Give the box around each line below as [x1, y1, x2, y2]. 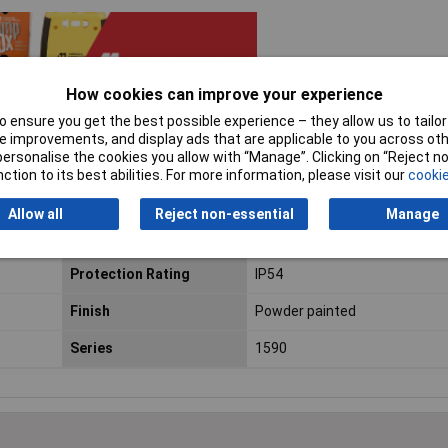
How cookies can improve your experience [65, 84, 383, 104]
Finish [69, 303, 110, 320]
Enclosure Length [69, 192, 187, 209]
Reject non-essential [154, 206, 294, 222]
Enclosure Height [69, 229, 185, 246]
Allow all [7, 206, 63, 222]
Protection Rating [69, 266, 190, 283]
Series [69, 340, 113, 357]
